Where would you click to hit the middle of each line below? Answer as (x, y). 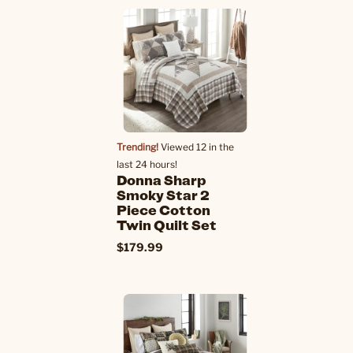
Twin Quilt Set (167, 225)
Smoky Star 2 (163, 195)
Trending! (137, 147)
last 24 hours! (147, 164)
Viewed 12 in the (196, 147)
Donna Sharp (162, 180)
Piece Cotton (163, 210)
